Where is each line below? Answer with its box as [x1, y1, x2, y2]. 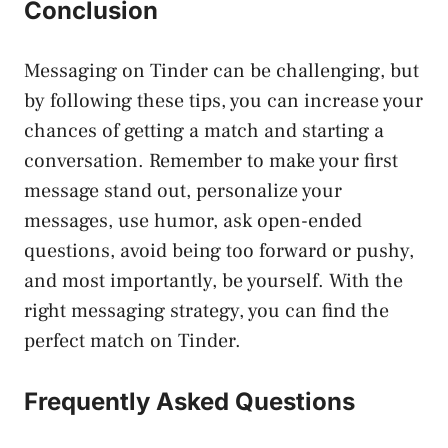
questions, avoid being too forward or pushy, [24, 237, 414, 264]
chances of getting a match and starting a [24, 117, 384, 144]
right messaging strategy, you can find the [24, 297, 389, 324]
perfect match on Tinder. [24, 327, 241, 354]
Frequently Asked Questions [24, 386, 355, 416]
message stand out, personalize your [24, 177, 342, 204]
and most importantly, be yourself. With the [24, 267, 403, 294]
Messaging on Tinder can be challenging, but [24, 57, 419, 84]
